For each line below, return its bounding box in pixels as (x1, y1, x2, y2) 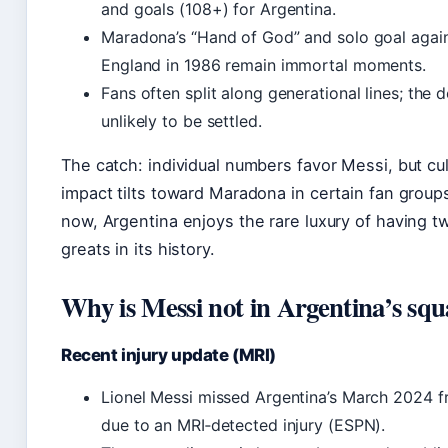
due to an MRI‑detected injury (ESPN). (101, 415, 386, 435)
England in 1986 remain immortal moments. (101, 55, 426, 75)
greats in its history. (61, 239, 215, 259)
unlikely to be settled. (101, 111, 262, 131)
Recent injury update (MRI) (61, 345, 276, 365)
